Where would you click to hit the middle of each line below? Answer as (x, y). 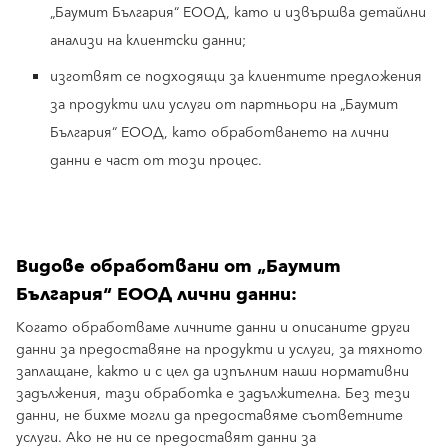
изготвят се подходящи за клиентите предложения (236, 77)
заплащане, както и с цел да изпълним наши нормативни (212, 372)
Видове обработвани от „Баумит (178, 266)
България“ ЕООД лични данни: (156, 294)
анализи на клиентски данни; (148, 41)
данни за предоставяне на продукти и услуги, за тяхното (219, 350)
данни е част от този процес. (156, 161)
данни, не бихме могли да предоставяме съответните (209, 416)
